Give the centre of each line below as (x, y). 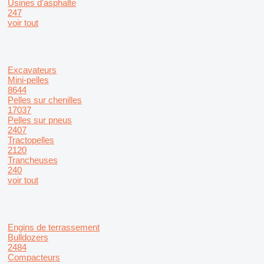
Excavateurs (32, 70)
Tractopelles (31, 140)
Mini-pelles (28, 80)
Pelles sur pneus (40, 120)
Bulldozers (28, 237)
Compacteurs (34, 257)
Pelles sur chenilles (45, 100)
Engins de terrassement (54, 227)
